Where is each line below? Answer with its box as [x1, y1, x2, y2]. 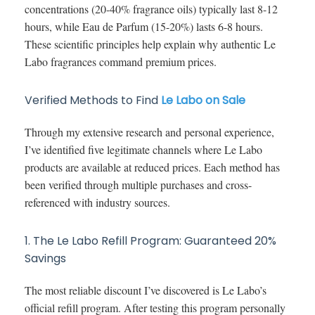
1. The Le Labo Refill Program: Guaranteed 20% [25, 233, 276, 250]
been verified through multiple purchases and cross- [25, 177, 252, 193]
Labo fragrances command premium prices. [25, 54, 217, 70]
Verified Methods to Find [25, 92, 161, 109]
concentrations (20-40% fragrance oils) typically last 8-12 [25, 1, 278, 17]
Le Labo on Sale [161, 92, 245, 109]
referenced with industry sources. [25, 195, 170, 210]
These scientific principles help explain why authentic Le [25, 37, 276, 52]
